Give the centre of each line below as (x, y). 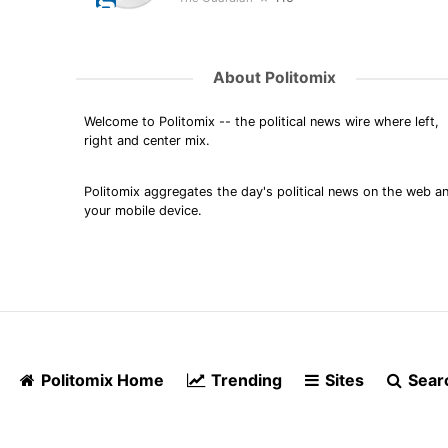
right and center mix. (146, 140)
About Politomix (274, 78)
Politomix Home (100, 379)
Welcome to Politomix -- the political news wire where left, (261, 121)
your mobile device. (142, 210)
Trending (244, 379)
